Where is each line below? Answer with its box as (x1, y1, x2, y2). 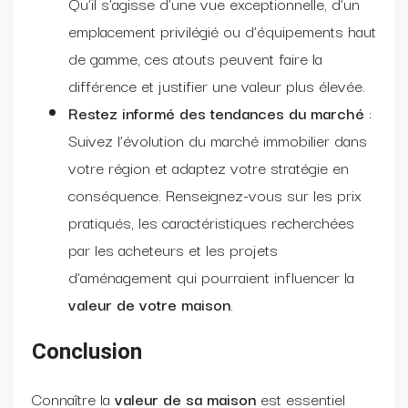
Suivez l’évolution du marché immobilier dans (68, 127, 367, 152)
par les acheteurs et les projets (68, 236, 278, 261)
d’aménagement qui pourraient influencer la (68, 263, 354, 289)
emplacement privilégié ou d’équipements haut (68, 17, 376, 43)
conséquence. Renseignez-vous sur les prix (68, 181, 362, 207)
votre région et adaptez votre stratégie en (68, 154, 349, 179)
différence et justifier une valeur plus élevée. (68, 72, 365, 97)
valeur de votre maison (68, 291, 230, 316)
